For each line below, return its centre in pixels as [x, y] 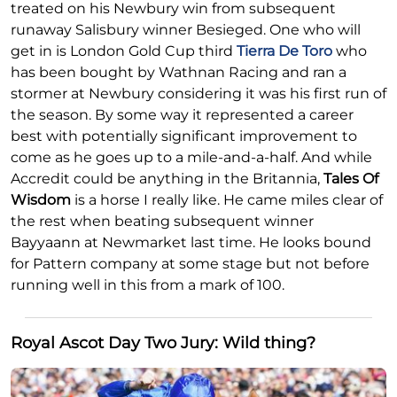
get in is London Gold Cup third [124, 51]
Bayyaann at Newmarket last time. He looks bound [191, 243]
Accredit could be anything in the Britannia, [167, 179]
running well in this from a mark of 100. [148, 285]
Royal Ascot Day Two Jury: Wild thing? [163, 343]
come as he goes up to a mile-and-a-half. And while [191, 158]
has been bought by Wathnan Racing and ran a [179, 73]
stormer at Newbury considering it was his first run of [198, 94]
